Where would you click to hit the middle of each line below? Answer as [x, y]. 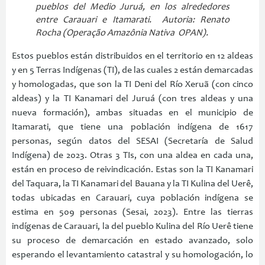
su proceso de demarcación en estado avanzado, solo [132, 240]
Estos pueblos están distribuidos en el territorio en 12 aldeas [132, 56]
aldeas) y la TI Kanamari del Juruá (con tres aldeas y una [132, 98]
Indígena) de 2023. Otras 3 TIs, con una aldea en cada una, [132, 155]
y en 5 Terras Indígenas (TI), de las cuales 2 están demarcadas [132, 70]
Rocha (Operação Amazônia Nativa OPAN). [122, 33]
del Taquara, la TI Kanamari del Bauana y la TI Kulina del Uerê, [132, 184]
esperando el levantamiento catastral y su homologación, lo [132, 255]
